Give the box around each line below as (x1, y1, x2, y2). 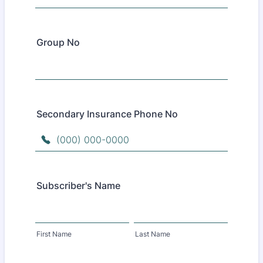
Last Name (135, 230, 170, 238)
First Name (36, 230, 72, 238)
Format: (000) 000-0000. (35, 151, 146, 163)
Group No (36, 36, 80, 48)
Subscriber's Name (36, 180, 120, 191)
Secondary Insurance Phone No (36, 108, 178, 120)
